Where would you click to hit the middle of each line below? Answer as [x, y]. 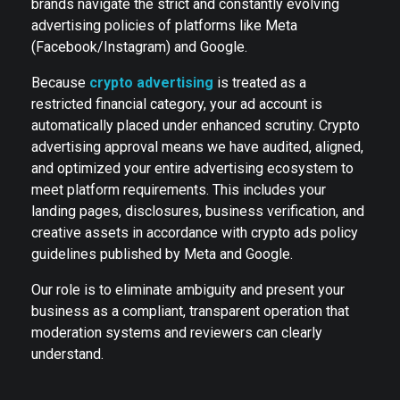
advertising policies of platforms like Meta [164, 25]
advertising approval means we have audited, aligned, [197, 146]
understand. [67, 354]
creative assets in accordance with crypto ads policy [195, 232]
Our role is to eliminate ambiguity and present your [188, 289]
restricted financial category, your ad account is [177, 104]
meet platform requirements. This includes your [179, 189]
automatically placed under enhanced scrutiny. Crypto [196, 125]
